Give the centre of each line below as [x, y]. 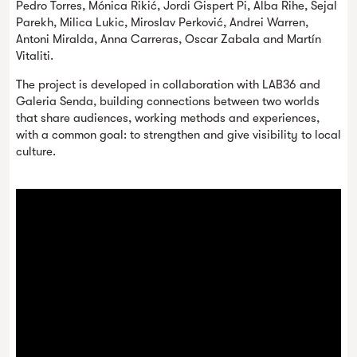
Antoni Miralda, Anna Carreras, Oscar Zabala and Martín [169, 39]
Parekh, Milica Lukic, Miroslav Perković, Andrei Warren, [162, 22]
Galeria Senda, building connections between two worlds [168, 101]
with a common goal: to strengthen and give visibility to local [178, 135]
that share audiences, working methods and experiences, [168, 118]
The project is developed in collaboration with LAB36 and [168, 84]
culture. [36, 151]
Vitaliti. [35, 56]
